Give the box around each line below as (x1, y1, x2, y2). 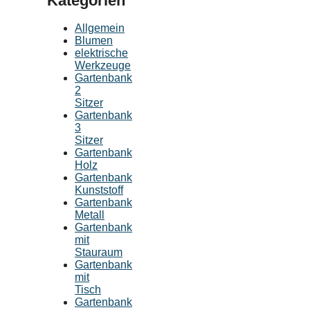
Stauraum (75, 246, 122, 258)
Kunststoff (75, 183, 123, 196)
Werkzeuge (75, 59, 131, 71)
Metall (75, 208, 104, 221)
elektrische (75, 46, 128, 59)
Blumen (75, 34, 113, 46)
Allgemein (75, 21, 125, 34)
